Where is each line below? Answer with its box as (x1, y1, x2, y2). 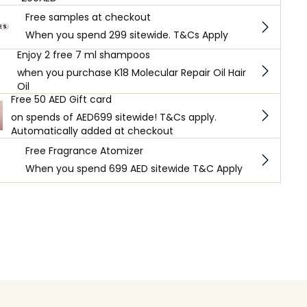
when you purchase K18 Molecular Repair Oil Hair (17, 65, 247, 79)
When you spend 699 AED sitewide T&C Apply (25, 161, 243, 175)
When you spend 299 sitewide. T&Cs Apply (25, 28, 228, 42)
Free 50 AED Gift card (10, 92, 112, 106)
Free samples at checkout (25, 10, 151, 25)
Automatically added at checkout (10, 123, 173, 138)
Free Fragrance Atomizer (25, 143, 143, 158)
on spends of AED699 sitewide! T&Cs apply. (10, 110, 217, 124)
